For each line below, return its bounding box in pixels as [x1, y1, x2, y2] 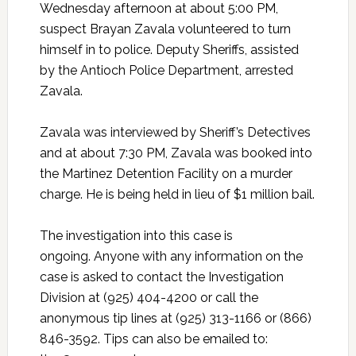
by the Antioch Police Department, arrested [39, 62, 293, 78]
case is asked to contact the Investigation [39, 269, 284, 284]
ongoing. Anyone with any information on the [39, 248, 303, 264]
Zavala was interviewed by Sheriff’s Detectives [39, 124, 311, 140]
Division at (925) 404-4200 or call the [39, 289, 258, 305]
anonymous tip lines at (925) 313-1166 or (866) [39, 310, 311, 326]
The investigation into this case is [39, 227, 233, 243]
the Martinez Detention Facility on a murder [39, 165, 292, 181]
